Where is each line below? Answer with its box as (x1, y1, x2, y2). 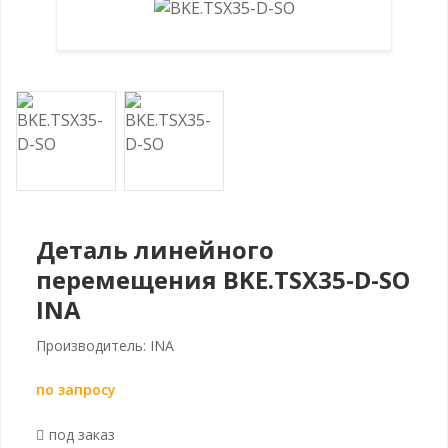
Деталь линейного (36, 232, 274, 266)
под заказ (49, 424, 115, 444)
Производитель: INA (36, 335, 174, 355)
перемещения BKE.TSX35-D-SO (36, 262, 410, 296)
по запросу (36, 379, 116, 399)
